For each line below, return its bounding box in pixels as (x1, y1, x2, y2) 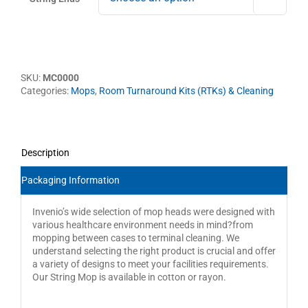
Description (21, 146, 69, 158)
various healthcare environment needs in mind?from (32, 219, 253, 231)
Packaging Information (21, 174, 120, 186)
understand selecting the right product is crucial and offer (32, 245, 276, 257)
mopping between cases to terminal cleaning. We (32, 232, 239, 244)
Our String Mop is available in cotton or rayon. (32, 272, 226, 283)
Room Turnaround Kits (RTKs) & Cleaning (99, 85, 274, 96)
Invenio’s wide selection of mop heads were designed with (32, 206, 275, 218)
